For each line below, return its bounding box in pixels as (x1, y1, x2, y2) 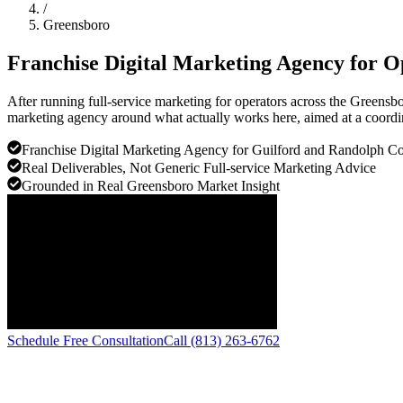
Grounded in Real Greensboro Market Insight (22, 177, 280, 193)
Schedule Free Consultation (7, 332, 164, 348)
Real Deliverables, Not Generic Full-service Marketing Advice (22, 159, 376, 175)
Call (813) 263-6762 (164, 332, 280, 348)
